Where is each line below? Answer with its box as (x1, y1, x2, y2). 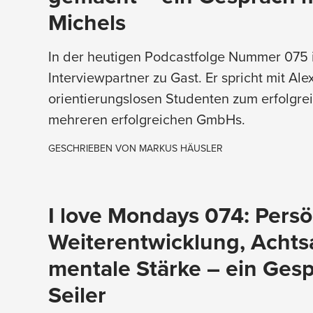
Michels (48, 5, 126, 38)
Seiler (48, 277, 106, 311)
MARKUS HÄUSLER (138, 140, 223, 155)
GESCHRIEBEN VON (48, 140, 139, 155)
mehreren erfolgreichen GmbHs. (48, 108, 245, 129)
